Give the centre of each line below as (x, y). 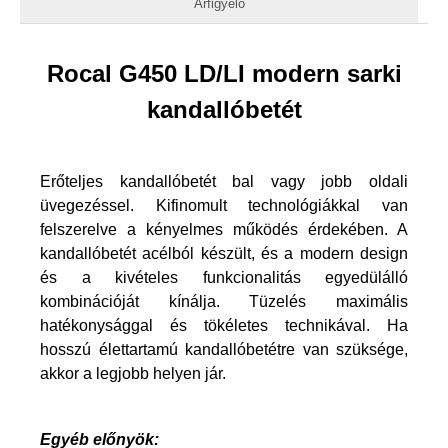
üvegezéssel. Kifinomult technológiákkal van (224, 205)
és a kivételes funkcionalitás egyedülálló (224, 277)
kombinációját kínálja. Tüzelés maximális (224, 301)
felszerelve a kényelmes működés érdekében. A (224, 229)
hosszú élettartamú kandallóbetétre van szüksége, (224, 349)
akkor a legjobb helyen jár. (133, 373)
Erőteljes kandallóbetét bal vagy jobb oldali (224, 181)
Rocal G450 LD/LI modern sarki (224, 73)
